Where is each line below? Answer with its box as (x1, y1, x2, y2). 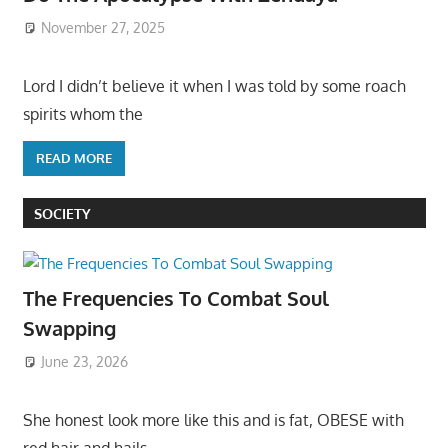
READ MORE (35, 150, 112, 167)
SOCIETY (33, 204, 91, 222)
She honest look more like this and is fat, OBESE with (22, 410, 404, 431)
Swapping (22, 315, 116, 342)
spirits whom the (22, 103, 143, 124)
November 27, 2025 (41, 18, 166, 36)
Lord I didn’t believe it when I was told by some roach (22, 75, 406, 96)
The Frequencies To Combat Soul (22, 285, 329, 312)
